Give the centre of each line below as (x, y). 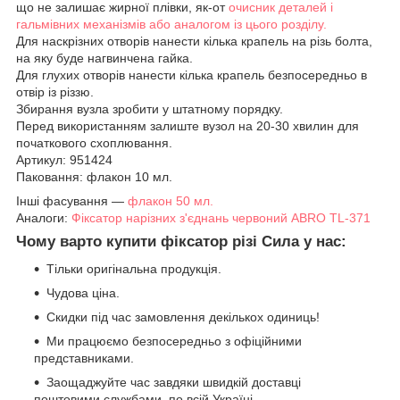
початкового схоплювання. (94, 142)
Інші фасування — (72, 200)
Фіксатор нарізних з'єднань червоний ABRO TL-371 (221, 217)
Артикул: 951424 (64, 159)
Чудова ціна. (83, 292)
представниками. (84, 358)
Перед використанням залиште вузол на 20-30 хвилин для (187, 125)
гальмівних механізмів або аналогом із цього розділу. (171, 24)
